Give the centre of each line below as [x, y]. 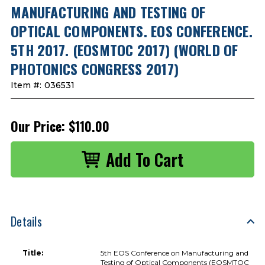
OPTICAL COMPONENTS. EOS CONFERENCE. [132, 30]
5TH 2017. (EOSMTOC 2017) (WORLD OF [125, 49]
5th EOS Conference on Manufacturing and [175, 253]
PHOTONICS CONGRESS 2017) [95, 68]
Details [26, 221]
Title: [33, 253]
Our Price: [38, 126]
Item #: [26, 85]
